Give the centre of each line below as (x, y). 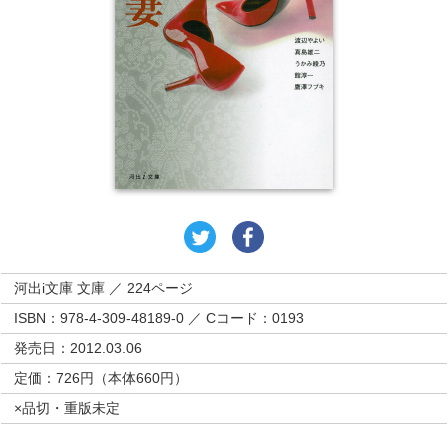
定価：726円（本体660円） (101, 378)
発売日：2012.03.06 (78, 348)
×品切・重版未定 (67, 408)
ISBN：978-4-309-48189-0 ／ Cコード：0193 (159, 318)
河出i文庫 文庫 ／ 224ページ (104, 288)
